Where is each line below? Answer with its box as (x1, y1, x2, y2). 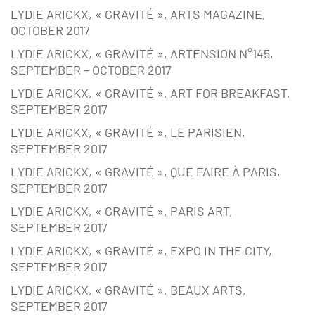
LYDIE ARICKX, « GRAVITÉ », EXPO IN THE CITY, (11, 243, 272, 259)
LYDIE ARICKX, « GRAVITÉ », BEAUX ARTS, (11, 282, 246, 298)
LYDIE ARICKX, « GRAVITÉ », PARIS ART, (11, 203, 233, 219)
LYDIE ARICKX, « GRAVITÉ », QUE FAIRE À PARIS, (11, 164, 281, 180)
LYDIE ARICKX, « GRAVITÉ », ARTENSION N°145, (11, 46, 274, 62)
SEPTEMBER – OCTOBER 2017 (11, 62, 172, 78)
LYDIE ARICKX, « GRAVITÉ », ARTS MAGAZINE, (11, 6, 266, 22)
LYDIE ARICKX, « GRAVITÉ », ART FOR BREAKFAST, (11, 85, 290, 101)
